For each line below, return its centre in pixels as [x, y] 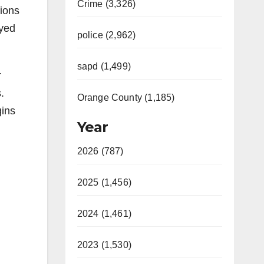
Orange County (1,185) [126, 98]
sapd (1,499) [104, 66]
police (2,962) [106, 35]
